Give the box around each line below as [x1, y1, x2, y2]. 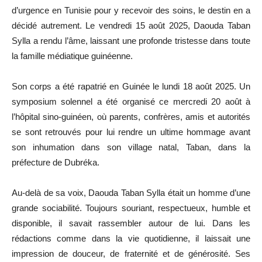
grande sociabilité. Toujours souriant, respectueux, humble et [12, 202, 250, 213]
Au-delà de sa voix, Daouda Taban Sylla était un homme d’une [12, 187, 250, 198]
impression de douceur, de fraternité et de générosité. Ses [12, 248, 250, 258]
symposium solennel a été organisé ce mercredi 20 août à [12, 96, 250, 106]
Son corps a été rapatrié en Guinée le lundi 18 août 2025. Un [12, 81, 250, 91]
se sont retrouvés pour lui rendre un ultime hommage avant [12, 126, 250, 137]
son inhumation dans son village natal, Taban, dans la [12, 142, 250, 152]
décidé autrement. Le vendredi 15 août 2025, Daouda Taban [12, 20, 250, 30]
